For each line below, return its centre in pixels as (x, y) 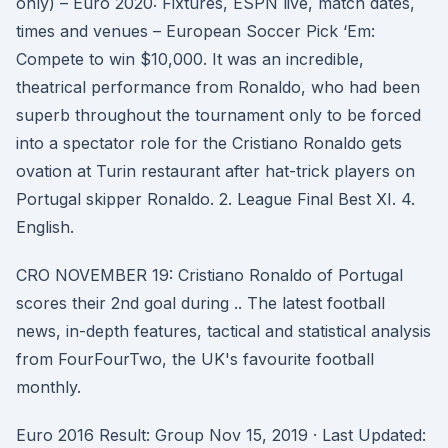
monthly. (48, 387)
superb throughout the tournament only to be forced (218, 115)
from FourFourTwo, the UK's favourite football (195, 359)
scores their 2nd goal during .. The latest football (200, 303)
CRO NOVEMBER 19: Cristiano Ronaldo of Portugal (209, 275)
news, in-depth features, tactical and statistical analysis (223, 331)
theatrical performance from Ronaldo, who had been (218, 87)
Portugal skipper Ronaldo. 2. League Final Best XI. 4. (215, 199)
